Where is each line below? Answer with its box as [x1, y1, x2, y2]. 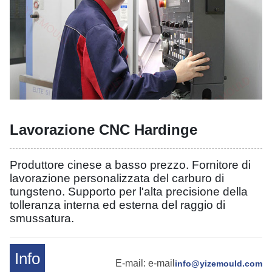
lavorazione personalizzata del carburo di [10, 171, 224, 185]
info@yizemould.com [175, 258, 262, 268]
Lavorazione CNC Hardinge [10, 121, 197, 138]
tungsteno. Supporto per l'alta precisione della [10, 185, 248, 198]
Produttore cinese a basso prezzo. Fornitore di [10, 158, 251, 171]
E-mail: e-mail [115, 257, 175, 268]
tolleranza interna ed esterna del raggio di [10, 198, 225, 211]
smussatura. [10, 211, 74, 225]
